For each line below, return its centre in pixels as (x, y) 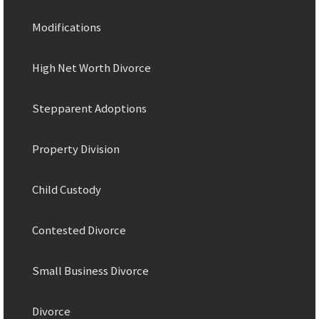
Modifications (67, 27)
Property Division (76, 149)
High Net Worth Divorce (91, 68)
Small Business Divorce (90, 271)
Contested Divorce (79, 230)
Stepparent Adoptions (89, 108)
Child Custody (67, 189)
